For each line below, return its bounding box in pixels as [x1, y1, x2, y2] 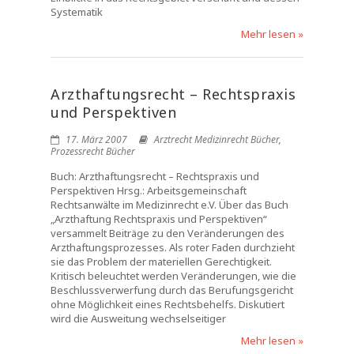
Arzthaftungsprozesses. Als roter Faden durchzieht [51, 240, 295, 254]
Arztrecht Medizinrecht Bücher [154, 133, 279, 146]
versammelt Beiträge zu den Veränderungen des [51, 226, 284, 240]
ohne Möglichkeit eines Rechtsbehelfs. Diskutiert [51, 297, 284, 311]
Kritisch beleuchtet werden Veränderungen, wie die [51, 269, 296, 283]
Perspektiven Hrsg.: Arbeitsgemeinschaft [51, 183, 247, 198]
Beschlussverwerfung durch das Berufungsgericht [51, 283, 293, 297]
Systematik [51, 5, 103, 19]
